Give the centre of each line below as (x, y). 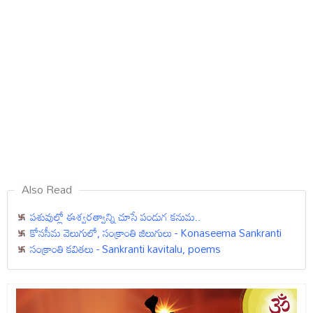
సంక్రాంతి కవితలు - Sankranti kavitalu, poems (125, 249)
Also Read (47, 189)
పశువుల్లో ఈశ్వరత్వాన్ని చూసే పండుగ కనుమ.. (115, 217)
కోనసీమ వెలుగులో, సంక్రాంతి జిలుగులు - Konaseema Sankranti (156, 233)
